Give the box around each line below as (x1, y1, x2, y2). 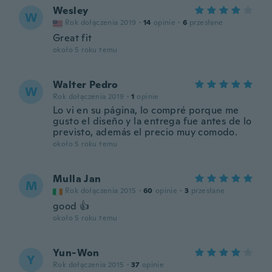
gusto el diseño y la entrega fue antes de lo (53, 115, 252, 127)
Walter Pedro (53, 78, 118, 91)
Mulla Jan (53, 172, 101, 185)
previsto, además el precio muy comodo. (53, 126, 238, 138)
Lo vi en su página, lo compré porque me (53, 104, 239, 117)
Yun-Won (53, 246, 100, 259)
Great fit (53, 32, 92, 44)
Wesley (53, 4, 89, 17)
